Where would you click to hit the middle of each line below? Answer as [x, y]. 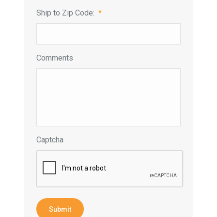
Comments [55, 58]
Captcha [50, 139]
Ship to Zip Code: [65, 13]
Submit [60, 209]
